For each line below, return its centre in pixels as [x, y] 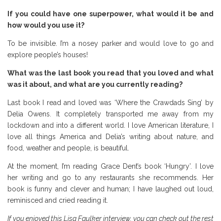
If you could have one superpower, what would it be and [110, 14]
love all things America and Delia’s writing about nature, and [110, 137]
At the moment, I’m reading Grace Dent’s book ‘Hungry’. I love [110, 166]
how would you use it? [46, 25]
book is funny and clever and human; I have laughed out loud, [110, 189]
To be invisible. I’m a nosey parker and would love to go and [110, 44]
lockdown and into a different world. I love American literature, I [110, 126]
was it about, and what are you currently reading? [95, 85]
